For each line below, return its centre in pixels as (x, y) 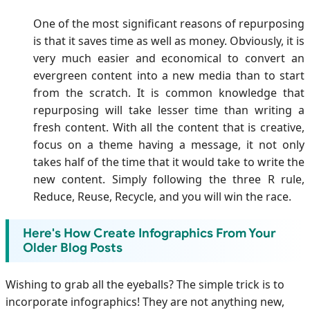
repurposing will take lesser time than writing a (169, 110)
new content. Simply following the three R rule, (169, 179)
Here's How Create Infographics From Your (149, 233)
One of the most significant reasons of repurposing (169, 23)
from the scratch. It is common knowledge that (169, 92)
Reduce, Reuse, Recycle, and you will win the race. (162, 196)
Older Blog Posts (73, 247)
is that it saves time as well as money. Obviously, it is (169, 40)
